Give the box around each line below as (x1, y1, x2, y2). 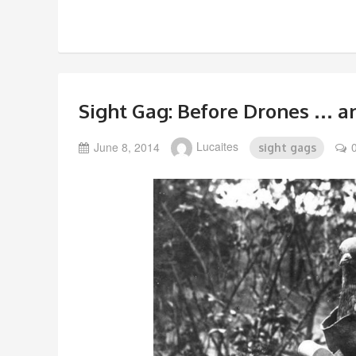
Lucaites (196, 138, 239, 155)
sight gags (257, 140, 316, 154)
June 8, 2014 (93, 138, 160, 155)
